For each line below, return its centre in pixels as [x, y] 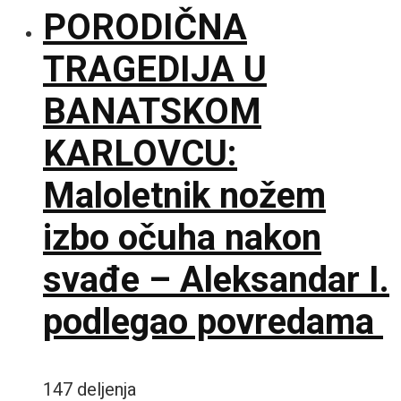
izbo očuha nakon [182, 237]
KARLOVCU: [140, 153]
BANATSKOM [152, 111]
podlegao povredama [213, 321]
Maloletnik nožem [184, 195]
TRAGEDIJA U [155, 69]
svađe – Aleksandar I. [216, 279]
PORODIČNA [145, 27]
